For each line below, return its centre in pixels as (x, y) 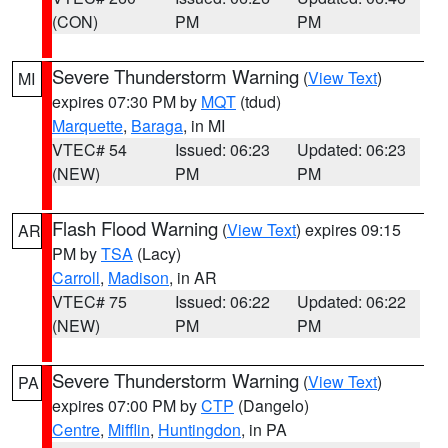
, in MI (204, 125)
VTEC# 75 (89, 301)
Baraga (157, 125)
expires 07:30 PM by (126, 101)
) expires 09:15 (348, 229)
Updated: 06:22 (352, 301)
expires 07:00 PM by (126, 405)
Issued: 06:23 (222, 149)
